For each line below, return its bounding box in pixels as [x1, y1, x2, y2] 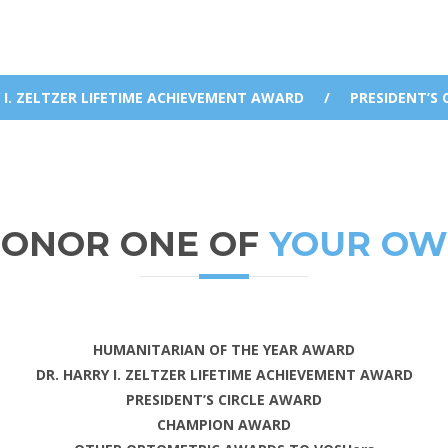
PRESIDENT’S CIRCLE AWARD [126, 390, 322, 409]
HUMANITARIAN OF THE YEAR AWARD [93, 340, 355, 359]
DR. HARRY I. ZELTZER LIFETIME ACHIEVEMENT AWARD [35, 365, 413, 384]
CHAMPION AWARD [157, 415, 291, 434]
